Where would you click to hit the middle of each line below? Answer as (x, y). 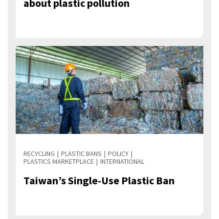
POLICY (118, 153)
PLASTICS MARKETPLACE (59, 161)
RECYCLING (39, 153)
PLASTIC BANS (81, 153)
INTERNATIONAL (122, 161)
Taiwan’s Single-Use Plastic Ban (99, 180)
